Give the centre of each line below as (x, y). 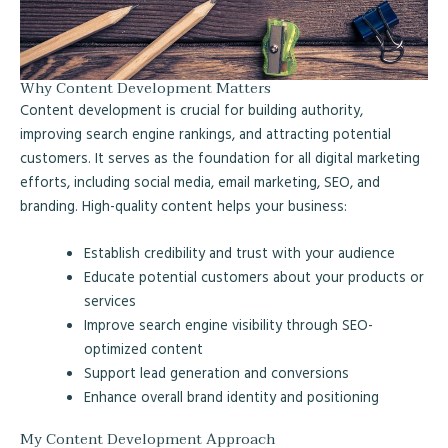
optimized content (143, 349)
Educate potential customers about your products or (253, 277)
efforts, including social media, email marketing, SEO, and (200, 181)
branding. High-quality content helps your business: (183, 205)
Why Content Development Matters (145, 88)
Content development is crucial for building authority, (191, 109)
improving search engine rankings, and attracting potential (205, 133)
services (109, 301)
